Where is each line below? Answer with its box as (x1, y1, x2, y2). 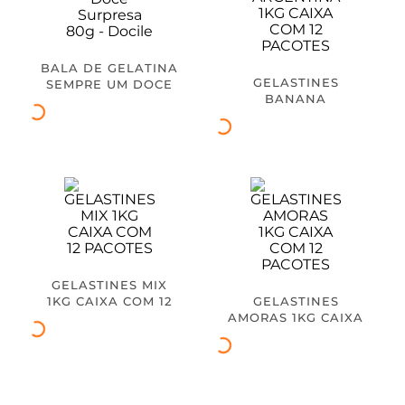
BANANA (265, 90, 326, 106)
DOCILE (83, 108, 136, 124)
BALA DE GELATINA (41, 60, 178, 75)
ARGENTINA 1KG (240, 107, 352, 122)
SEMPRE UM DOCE (46, 76, 173, 91)
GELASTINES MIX (52, 277, 167, 292)
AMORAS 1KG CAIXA (228, 309, 363, 325)
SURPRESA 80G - (52, 92, 166, 108)
